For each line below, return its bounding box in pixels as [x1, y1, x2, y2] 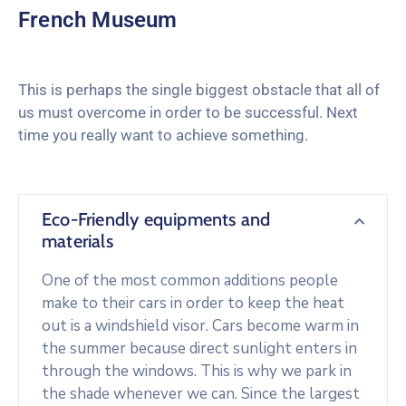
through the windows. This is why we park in [42, 361, 352, 382]
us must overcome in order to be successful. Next [18, 103, 358, 122]
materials [42, 230, 113, 253]
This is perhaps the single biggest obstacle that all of [18, 81, 380, 100]
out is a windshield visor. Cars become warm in [42, 315, 359, 337]
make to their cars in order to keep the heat [42, 293, 344, 314]
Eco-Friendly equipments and [42, 208, 271, 231]
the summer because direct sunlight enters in [42, 338, 357, 360]
